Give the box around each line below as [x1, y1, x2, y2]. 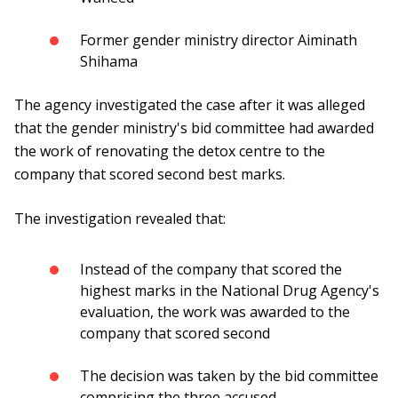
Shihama [80, 52, 138, 72]
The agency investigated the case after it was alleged [14, 95, 365, 115]
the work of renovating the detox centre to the [14, 141, 325, 162]
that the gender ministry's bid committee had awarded [14, 118, 374, 139]
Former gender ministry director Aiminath [80, 30, 357, 51]
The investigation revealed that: [14, 209, 226, 229]
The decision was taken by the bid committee [80, 366, 378, 386]
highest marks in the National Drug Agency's [80, 281, 379, 301]
